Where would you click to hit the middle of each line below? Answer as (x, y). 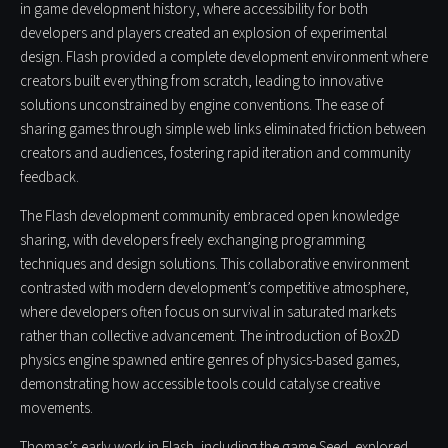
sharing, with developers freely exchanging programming (192, 241)
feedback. (49, 178)
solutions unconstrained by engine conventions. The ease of (202, 106)
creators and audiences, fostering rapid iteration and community (215, 154)
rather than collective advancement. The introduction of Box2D (210, 337)
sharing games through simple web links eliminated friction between (223, 130)
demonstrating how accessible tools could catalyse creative (200, 385)
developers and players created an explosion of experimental (203, 34)
